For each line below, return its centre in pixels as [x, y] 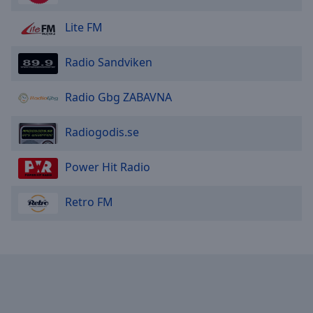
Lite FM [84, 28]
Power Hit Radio [108, 167]
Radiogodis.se [102, 132]
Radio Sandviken [109, 63]
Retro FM [89, 202]
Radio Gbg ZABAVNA [118, 97]
